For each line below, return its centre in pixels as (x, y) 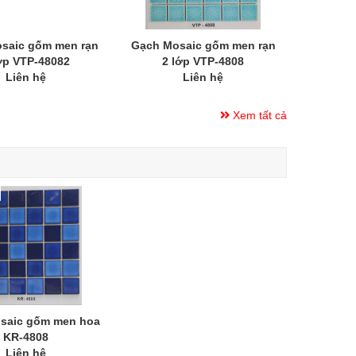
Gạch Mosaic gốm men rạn (203, 45)
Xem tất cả (258, 115)
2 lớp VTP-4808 (203, 61)
